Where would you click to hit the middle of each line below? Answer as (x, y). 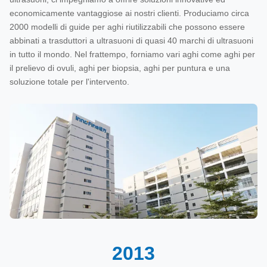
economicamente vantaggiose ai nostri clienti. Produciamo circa (129, 13)
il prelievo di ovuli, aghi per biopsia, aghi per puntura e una (120, 68)
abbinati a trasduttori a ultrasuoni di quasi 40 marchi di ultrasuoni (131, 41)
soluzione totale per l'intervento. (69, 82)
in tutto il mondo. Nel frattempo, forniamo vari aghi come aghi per (132, 54)
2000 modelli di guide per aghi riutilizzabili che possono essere (127, 27)
